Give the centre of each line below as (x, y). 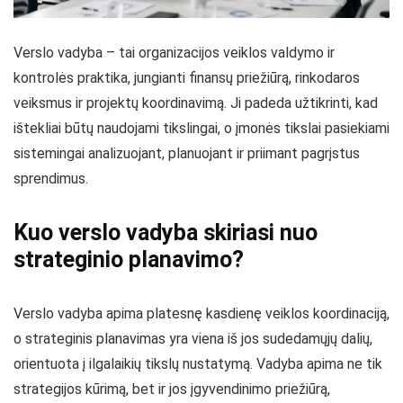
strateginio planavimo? (129, 259)
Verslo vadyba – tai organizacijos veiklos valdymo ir (174, 52)
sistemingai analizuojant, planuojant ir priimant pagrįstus (187, 153)
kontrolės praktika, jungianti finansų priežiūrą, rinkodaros (187, 77)
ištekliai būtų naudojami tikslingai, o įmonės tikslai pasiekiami (201, 128)
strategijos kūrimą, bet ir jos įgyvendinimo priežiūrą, (172, 389)
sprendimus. (51, 178)
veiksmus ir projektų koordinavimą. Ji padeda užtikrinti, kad (196, 103)
